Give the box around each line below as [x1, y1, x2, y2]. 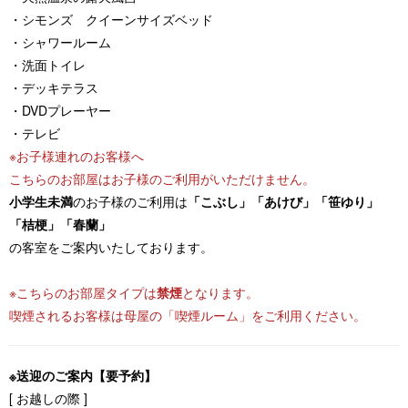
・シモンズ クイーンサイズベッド [9, 9, 213, 28]
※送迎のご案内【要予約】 [9, 365, 157, 384]
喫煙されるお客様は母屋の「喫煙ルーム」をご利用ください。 [9, 305, 366, 324]
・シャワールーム [9, 32, 111, 51]
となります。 [182, 282, 259, 301]
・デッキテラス [9, 77, 98, 97]
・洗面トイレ [9, 55, 86, 74]
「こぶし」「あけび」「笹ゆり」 [188, 191, 379, 210]
